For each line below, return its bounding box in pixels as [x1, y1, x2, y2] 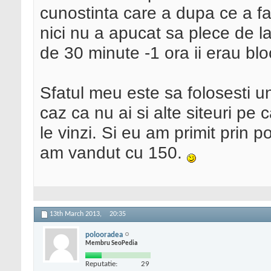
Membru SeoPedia [85, 240, 137, 247]
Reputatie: [85, 260, 117, 268]
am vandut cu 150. [40, 143, 187, 163]
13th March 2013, [50, 211, 103, 218]
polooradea [85, 230, 123, 239]
